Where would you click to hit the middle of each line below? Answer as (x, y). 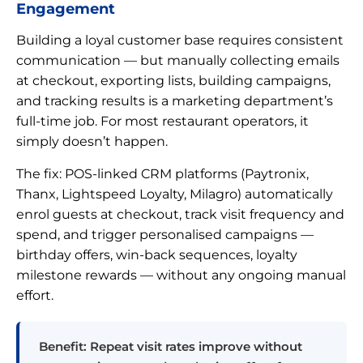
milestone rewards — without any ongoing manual (181, 275)
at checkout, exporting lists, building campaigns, (173, 80)
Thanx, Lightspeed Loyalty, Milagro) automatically (175, 194)
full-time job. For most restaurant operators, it (162, 121)
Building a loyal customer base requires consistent (180, 40)
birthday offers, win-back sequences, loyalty (157, 254)
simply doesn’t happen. (92, 141)
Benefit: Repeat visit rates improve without (171, 346)
